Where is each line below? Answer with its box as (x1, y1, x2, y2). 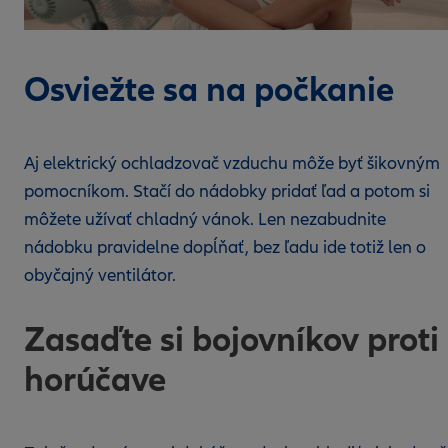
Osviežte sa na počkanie (24, 68, 394, 111)
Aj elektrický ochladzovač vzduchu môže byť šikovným (24, 153, 440, 174)
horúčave (24, 358, 166, 401)
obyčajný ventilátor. (24, 265, 176, 286)
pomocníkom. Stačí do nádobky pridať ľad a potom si (24, 181, 430, 202)
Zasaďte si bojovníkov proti (24, 318, 439, 361)
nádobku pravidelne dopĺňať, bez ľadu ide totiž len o (24, 237, 426, 258)
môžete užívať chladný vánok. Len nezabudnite (24, 209, 386, 230)
